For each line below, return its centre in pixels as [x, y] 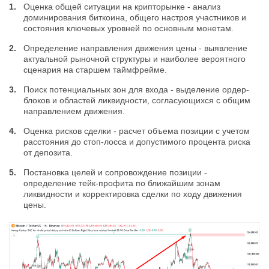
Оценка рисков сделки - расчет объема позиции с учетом [137, 131]
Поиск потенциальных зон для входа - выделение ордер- [136, 89]
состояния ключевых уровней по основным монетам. [128, 28]
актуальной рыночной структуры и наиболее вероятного [134, 59]
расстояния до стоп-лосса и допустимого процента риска [137, 141]
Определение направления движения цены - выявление [135, 48]
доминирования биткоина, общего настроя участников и [135, 17]
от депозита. [48, 152]
